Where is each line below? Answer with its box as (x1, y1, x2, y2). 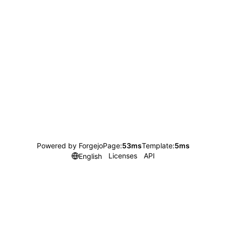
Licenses (108, 151, 137, 160)
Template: (141, 141, 175, 150)
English (78, 151, 102, 160)
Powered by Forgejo (36, 141, 103, 150)
